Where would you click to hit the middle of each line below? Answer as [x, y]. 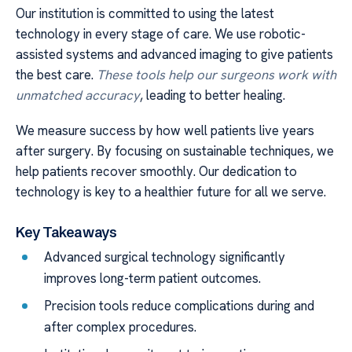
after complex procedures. [121, 326]
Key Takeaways [66, 232]
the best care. [56, 75]
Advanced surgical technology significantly [165, 257]
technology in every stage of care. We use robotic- [161, 34]
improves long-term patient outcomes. [153, 278]
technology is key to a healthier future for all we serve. [171, 191]
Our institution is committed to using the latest [145, 14]
